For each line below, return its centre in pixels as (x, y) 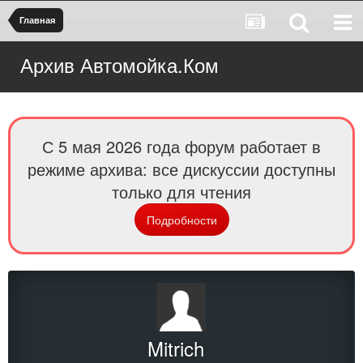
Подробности (181, 220)
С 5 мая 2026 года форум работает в (181, 146)
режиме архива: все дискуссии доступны (181, 169)
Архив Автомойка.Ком (120, 64)
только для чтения (181, 192)
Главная (37, 20)
